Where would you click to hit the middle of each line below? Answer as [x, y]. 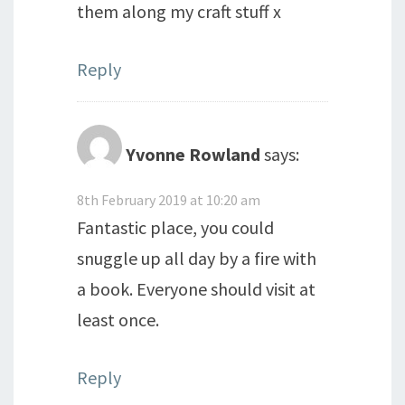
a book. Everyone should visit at [196, 288]
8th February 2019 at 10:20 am [169, 199]
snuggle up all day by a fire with [197, 258]
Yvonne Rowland [193, 154]
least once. [118, 319]
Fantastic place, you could [175, 227]
